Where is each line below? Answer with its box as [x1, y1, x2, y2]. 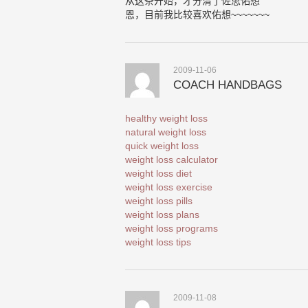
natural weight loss [125, 126, 206, 137]
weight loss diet [125, 168, 192, 179]
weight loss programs [125, 223, 218, 234]
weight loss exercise [125, 181, 212, 192]
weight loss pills [125, 195, 192, 206]
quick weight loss [125, 140, 199, 151]
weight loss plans [125, 209, 199, 220]
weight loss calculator [125, 154, 218, 165]
